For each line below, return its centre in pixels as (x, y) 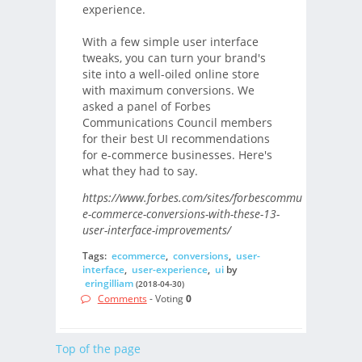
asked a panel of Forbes (146, 107)
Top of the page (98, 348)
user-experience (169, 269)
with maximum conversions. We (168, 90)
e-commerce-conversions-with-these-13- (181, 213)
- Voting (166, 298)
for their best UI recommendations (176, 139)
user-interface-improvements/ (156, 229)
